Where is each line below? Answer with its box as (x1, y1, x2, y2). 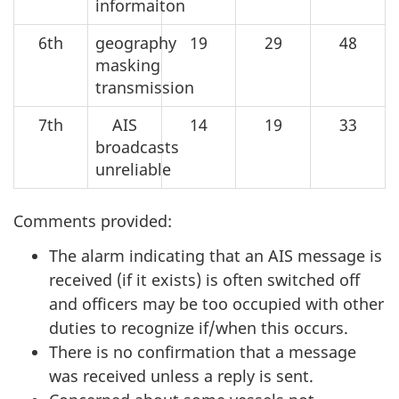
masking (95, 54, 160, 77)
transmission (95, 77, 194, 99)
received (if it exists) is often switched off (49, 268, 360, 290)
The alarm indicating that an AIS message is (49, 244, 382, 266)
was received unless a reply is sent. (49, 364, 313, 387)
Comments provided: (13, 210, 172, 232)
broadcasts (95, 136, 179, 159)
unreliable (95, 159, 171, 181)
